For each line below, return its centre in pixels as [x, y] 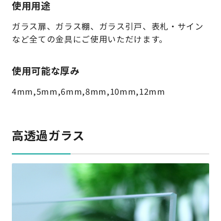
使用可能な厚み [46, 70]
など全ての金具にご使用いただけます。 [90, 39]
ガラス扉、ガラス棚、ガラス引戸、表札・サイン [108, 26]
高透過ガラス [48, 135]
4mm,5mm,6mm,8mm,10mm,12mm [88, 92]
